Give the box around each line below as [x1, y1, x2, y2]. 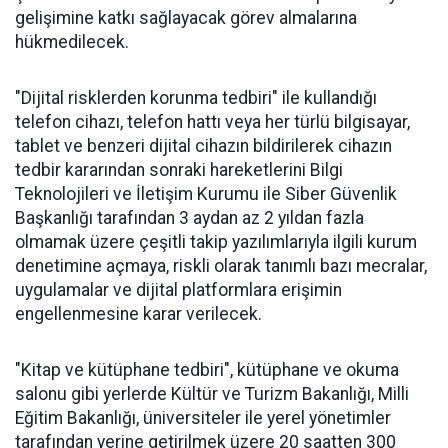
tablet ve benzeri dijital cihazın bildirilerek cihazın [15, 135, 392, 156]
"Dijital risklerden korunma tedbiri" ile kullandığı [15, 87, 377, 108]
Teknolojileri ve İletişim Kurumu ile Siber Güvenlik [15, 183, 397, 204]
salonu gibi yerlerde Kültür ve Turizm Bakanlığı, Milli [15, 383, 409, 404]
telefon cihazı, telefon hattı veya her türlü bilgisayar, [15, 111, 410, 132]
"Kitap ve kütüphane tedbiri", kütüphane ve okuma [15, 359, 399, 380]
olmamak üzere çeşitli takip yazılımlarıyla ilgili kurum [15, 231, 417, 252]
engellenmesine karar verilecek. [15, 303, 262, 324]
